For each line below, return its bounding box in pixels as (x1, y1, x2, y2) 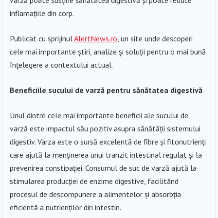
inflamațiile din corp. (10, 8, 74, 18)
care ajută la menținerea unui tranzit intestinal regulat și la (10, 149, 202, 160)
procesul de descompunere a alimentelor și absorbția (10, 189, 182, 199)
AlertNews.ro (74, 33, 118, 43)
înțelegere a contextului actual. (10, 59, 113, 70)
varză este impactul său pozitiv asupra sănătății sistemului (10, 123, 201, 133)
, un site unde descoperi (117, 33, 193, 43)
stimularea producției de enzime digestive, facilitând (10, 176, 179, 186)
